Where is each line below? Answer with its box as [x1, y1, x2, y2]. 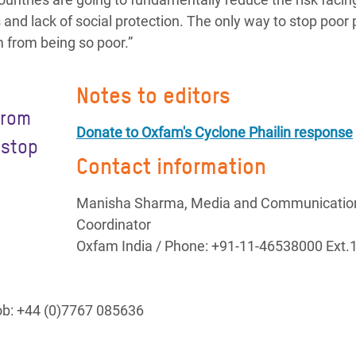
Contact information [76, 153, 266, 180]
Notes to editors [76, 82, 230, 109]
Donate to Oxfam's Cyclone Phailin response [76, 124, 353, 141]
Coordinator [76, 216, 151, 233]
